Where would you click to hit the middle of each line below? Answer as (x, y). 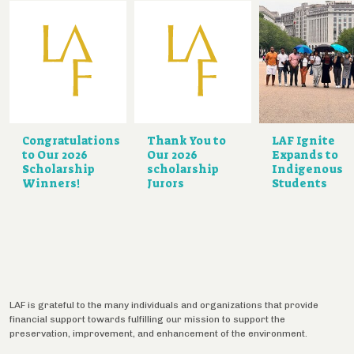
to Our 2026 (55, 154)
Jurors (166, 183)
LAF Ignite (303, 140)
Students (299, 183)
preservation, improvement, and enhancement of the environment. (158, 333)
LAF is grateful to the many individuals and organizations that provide (164, 305)
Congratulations (71, 140)
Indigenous (307, 169)
